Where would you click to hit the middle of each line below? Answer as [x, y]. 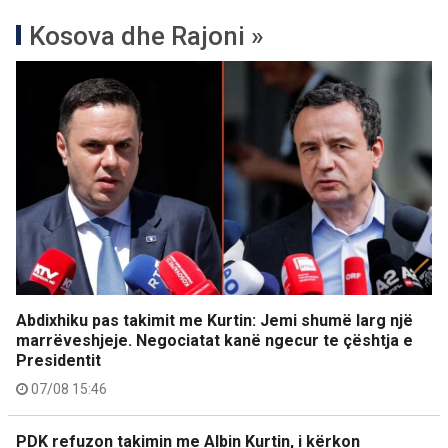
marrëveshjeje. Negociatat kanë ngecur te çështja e [214, 340]
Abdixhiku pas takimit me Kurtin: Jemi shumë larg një [214, 320]
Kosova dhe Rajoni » [146, 36]
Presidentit [58, 360]
